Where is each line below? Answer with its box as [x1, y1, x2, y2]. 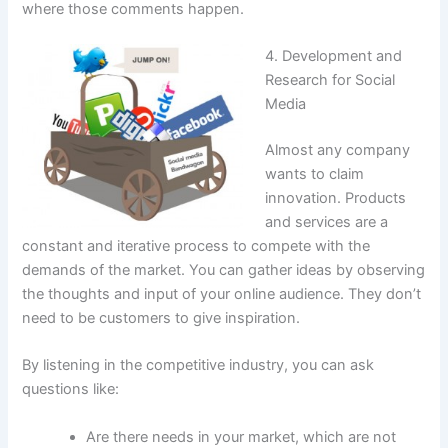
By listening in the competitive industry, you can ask [22, 356, 375, 375]
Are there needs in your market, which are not [86, 427, 397, 446]
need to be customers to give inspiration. [22, 308, 301, 327]
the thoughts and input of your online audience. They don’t [22, 284, 422, 303]
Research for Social [265, 70, 396, 89]
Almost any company [265, 140, 411, 159]
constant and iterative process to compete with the [22, 236, 371, 255]
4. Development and [265, 46, 403, 65]
